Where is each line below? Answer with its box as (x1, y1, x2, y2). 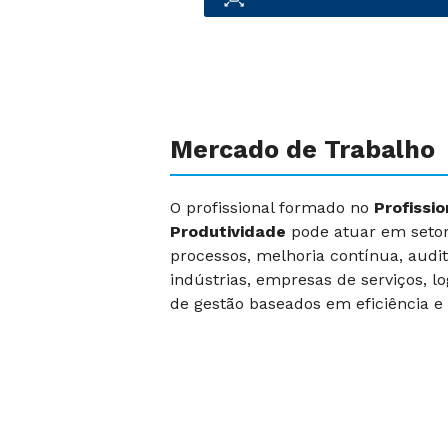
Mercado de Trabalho (170, 135, 435, 164)
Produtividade (170, 222, 286, 241)
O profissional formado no (170, 198, 374, 217)
